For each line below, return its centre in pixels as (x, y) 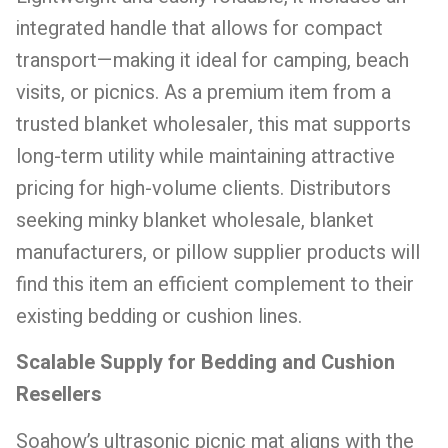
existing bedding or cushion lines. (159, 316)
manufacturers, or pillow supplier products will (218, 252)
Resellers (59, 395)
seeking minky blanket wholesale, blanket (195, 220)
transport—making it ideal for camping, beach (212, 60)
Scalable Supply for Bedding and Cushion (205, 363)
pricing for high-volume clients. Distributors (203, 188)
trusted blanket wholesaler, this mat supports (213, 124)
